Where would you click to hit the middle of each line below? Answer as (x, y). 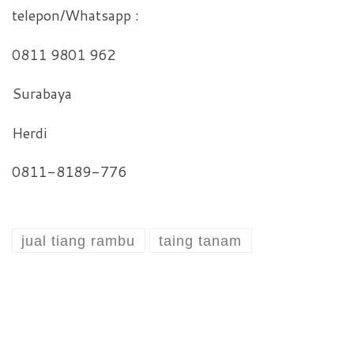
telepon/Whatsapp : (75, 15)
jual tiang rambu (79, 241)
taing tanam (201, 241)
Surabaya (42, 94)
